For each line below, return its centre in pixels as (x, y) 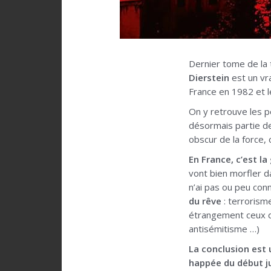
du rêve (205, 201)
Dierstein (209, 78)
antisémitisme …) (224, 229)
